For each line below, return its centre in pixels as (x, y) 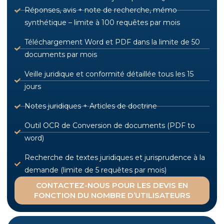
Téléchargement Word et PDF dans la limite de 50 (112, 42)
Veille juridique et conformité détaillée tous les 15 (109, 74)
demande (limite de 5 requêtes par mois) (95, 170)
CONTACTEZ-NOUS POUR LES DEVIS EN (112, 185)
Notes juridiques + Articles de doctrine (91, 106)
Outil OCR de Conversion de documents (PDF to (110, 126)
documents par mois (61, 55)
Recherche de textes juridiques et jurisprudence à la (115, 158)
